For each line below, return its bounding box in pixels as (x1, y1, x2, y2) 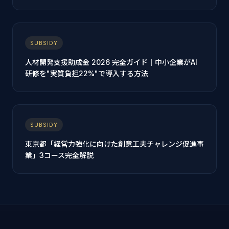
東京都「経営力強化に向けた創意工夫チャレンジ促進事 (25, 140, 204, 148)
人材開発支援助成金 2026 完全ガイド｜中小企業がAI (25, 58, 197, 66)
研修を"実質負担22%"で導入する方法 (25, 69, 148, 78)
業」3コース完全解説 (25, 151, 94, 159)
